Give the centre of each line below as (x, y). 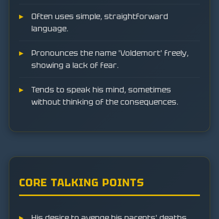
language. (50, 29)
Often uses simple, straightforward (100, 16)
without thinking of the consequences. (105, 102)
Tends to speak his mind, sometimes (101, 90)
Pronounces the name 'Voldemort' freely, (110, 53)
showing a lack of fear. (75, 65)
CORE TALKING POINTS (82, 183)
